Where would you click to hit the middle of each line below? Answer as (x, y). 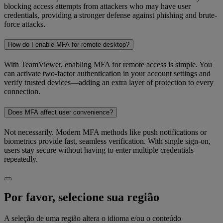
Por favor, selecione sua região (82, 197)
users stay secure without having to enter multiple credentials (99, 150)
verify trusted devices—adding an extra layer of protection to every (109, 83)
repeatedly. (21, 159)
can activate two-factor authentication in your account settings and (107, 74)
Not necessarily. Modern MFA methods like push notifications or (105, 132)
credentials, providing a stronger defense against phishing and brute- (111, 15)
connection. (22, 92)
